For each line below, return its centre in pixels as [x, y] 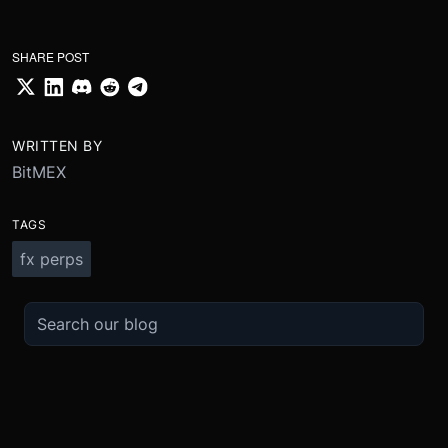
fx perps [51, 259]
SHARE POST [50, 57]
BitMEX [39, 172]
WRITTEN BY [57, 145]
